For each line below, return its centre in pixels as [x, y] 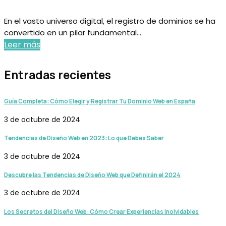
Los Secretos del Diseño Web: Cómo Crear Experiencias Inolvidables [101, 211]
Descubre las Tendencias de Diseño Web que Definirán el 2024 [92, 175]
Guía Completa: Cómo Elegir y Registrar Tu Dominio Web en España [100, 101]
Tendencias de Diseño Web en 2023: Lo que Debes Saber [84, 138]
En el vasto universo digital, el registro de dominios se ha [110, 21]
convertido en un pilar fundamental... [73, 33]
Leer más [22, 45]
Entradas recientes [58, 74]
